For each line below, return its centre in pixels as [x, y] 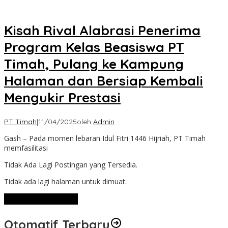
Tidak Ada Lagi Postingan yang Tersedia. [71, 164]
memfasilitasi [26, 148]
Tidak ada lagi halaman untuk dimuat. [65, 181]
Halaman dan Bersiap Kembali [104, 81]
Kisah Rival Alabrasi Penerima [102, 31]
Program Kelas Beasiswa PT [94, 47]
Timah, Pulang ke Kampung [94, 64]
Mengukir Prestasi [62, 98]
